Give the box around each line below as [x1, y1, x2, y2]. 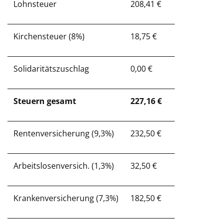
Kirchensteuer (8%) [13, 31, 85, 42]
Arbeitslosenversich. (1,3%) [13, 160, 114, 171]
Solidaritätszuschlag [13, 63, 89, 74]
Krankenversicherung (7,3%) [13, 193, 118, 204]
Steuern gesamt [13, 96, 76, 107]
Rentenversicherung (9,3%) [13, 128, 114, 139]
